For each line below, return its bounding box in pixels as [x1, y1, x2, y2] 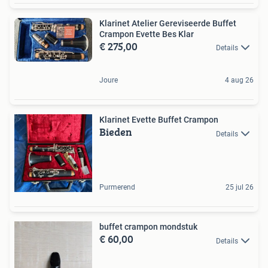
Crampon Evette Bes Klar [99, 29, 194, 39]
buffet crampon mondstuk [99, 222, 197, 232]
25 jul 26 [226, 183, 254, 192]
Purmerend [99, 183, 135, 192]
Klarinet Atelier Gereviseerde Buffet [99, 18, 236, 28]
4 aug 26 [225, 76, 254, 85]
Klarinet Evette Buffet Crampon [99, 115, 218, 125]
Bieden [99, 124, 132, 141]
